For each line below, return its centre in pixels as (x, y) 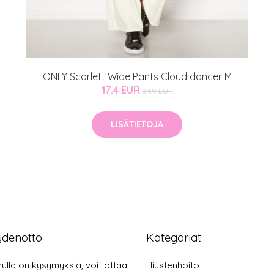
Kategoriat (174, 237)
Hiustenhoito (173, 265)
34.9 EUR (157, 91)
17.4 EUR (122, 90)
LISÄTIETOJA (137, 124)
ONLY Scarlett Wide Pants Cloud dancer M (137, 76)
